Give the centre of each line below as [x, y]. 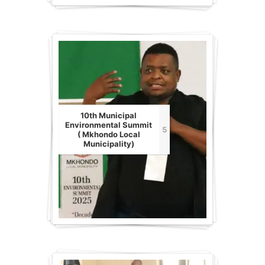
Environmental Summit [109, 125]
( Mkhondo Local [109, 135]
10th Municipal [109, 116]
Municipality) [109, 144]
